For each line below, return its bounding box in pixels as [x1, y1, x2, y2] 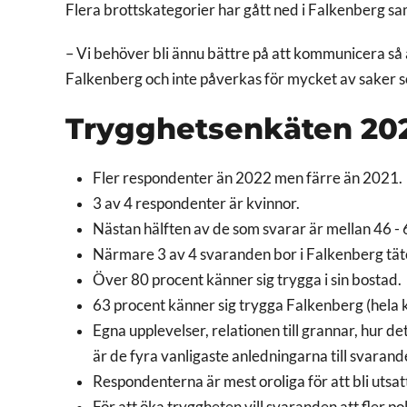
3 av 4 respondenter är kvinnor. [93, 194, 300, 213]
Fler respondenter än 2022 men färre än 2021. [93, 168, 402, 187]
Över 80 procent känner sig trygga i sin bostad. [93, 270, 402, 289]
